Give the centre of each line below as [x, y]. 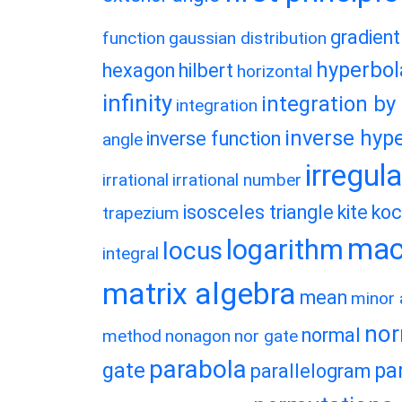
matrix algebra [199, 294]
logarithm [285, 250]
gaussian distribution [248, 38]
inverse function [214, 139]
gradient [365, 37]
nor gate [266, 336]
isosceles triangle [258, 212]
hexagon [139, 70]
